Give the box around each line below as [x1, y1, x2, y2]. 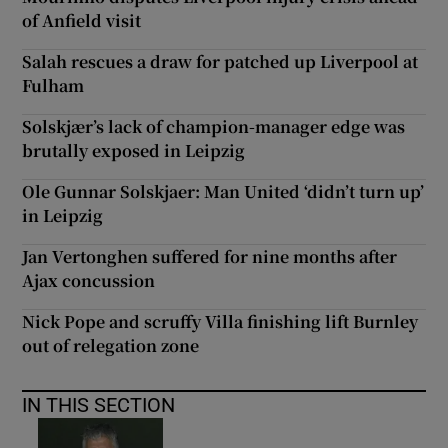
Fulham [22, 73, 85, 97]
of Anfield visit [22, 8, 142, 32]
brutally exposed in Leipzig [22, 138, 246, 162]
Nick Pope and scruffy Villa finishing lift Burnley [22, 309, 419, 333]
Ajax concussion [22, 268, 156, 292]
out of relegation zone [22, 333, 200, 357]
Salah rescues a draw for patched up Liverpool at [22, 49, 419, 73]
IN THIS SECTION [22, 394, 176, 415]
